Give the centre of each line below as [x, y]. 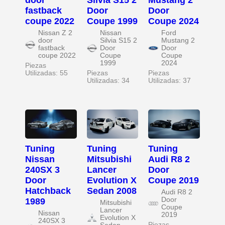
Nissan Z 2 [55, 33]
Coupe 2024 [174, 21]
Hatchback [48, 191]
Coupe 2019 [174, 180]
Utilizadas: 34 [108, 81]
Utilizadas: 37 [170, 81]
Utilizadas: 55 [46, 73]
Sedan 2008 [111, 191]
